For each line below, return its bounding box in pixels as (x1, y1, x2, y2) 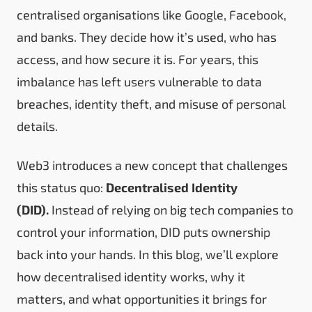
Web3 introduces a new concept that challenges (17, 157, 288, 173)
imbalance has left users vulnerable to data (17, 73, 262, 89)
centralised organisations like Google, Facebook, (17, 6, 286, 22)
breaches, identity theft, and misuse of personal (17, 95, 286, 111)
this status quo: (17, 179, 106, 195)
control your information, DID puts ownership (17, 224, 270, 240)
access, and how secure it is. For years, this (17, 51, 258, 67)
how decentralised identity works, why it (17, 268, 245, 284)
